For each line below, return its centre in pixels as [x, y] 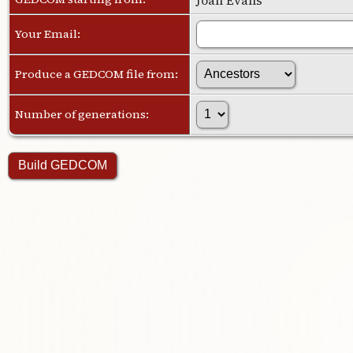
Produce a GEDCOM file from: [97, 74]
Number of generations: [83, 114]
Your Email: [48, 33]
